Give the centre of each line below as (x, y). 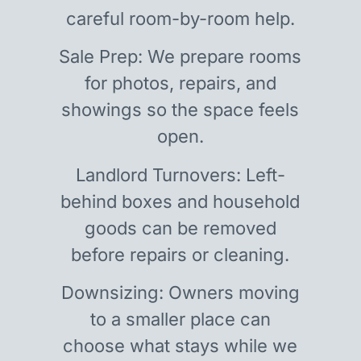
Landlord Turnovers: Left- (180, 174)
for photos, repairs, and (180, 83)
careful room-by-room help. (180, 18)
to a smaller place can (180, 320)
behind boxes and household (180, 201)
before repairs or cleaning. (180, 254)
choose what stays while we (180, 346)
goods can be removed (180, 228)
